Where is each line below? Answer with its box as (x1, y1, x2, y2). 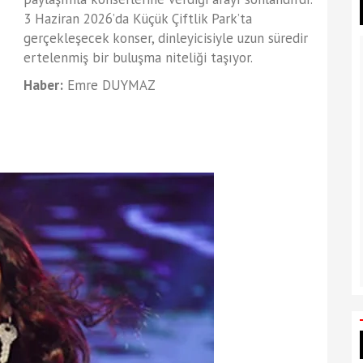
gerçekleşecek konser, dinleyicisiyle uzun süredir (23, 28, 308, 47)
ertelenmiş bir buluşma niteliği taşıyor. (23, 48, 253, 66)
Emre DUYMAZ (63, 75, 156, 94)
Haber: (23, 75, 63, 94)
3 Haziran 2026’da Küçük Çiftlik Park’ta (23, 9, 252, 28)
